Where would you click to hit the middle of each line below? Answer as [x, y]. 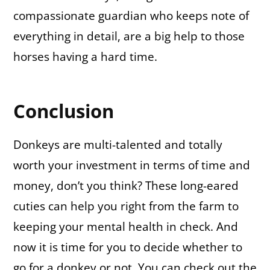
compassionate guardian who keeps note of [131, 15]
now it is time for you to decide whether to [128, 247]
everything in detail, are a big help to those [129, 36]
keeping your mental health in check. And [126, 227]
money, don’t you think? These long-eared [126, 186]
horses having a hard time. [85, 56]
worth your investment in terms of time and [132, 165]
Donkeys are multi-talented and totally [118, 145]
